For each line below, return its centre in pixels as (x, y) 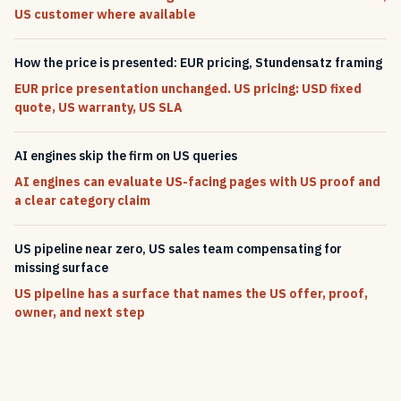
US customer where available (105, 14)
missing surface (61, 267)
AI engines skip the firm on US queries (126, 155)
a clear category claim (82, 200)
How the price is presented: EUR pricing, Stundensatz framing (198, 62)
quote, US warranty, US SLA (98, 107)
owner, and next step (80, 312)
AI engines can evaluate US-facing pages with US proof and (197, 181)
